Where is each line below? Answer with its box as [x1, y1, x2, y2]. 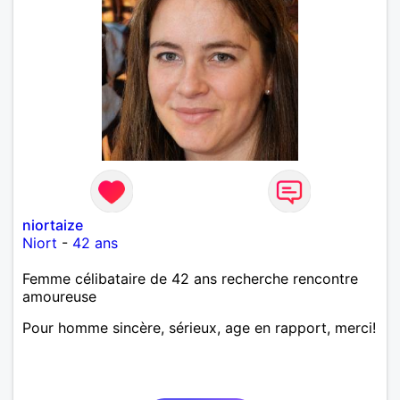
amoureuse [22, 287, 96, 305]
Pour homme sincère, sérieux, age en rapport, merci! [22, 318, 376, 337]
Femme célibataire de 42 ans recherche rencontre [22, 269, 358, 287]
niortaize [22, 215, 83, 234]
